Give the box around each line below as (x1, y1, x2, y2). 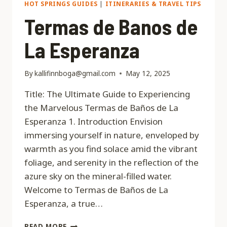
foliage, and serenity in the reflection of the (24, 157, 199, 169)
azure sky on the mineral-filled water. (24, 170, 172, 182)
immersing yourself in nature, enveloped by (24, 129, 199, 141)
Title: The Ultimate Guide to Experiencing (24, 88, 190, 100)
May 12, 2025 (126, 68, 171, 79)
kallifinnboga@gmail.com (34, 68, 116, 79)
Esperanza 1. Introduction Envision (24, 116, 163, 128)
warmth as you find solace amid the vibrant (24, 143, 198, 155)
